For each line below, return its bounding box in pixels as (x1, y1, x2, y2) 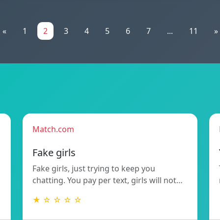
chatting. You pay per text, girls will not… (32, 174, 183, 186)
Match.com (32, 123, 74, 135)
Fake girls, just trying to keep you (32, 163, 155, 174)
